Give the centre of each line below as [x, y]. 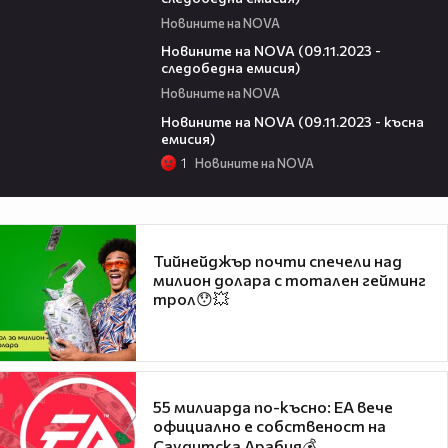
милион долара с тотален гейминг [289, 279]
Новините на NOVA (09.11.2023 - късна [292, 121]
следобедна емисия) [230, 68]
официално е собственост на [269, 426]
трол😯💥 [191, 298]
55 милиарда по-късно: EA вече [273, 407]
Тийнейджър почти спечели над [277, 260]
